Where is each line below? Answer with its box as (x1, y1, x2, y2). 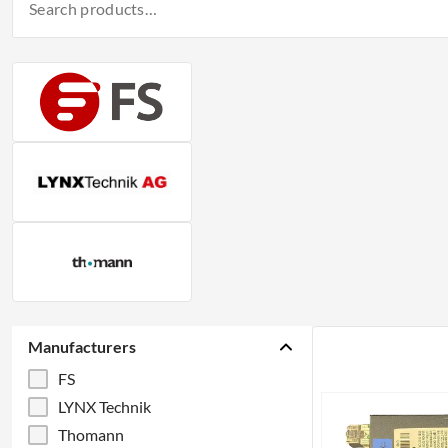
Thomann (58, 425, 124, 444)
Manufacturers (28, 337, 136, 356)
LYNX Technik (58, 397, 151, 416)
